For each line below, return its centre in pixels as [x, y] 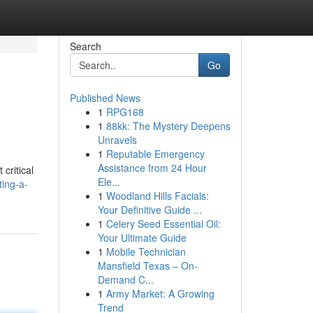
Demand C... [125, 279]
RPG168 [125, 112]
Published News [105, 98]
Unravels [117, 140]
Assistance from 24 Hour [152, 168]
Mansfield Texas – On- [147, 265]
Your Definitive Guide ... [150, 210]
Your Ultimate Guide [142, 238]
